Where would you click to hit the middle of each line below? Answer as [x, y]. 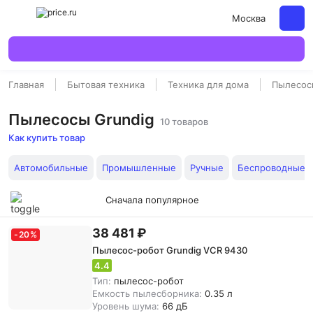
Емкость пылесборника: [148, 293]
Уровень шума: [127, 306]
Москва [249, 18]
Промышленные [139, 168]
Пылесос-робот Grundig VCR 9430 [170, 250]
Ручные [207, 168]
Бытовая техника [106, 85]
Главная [26, 85]
